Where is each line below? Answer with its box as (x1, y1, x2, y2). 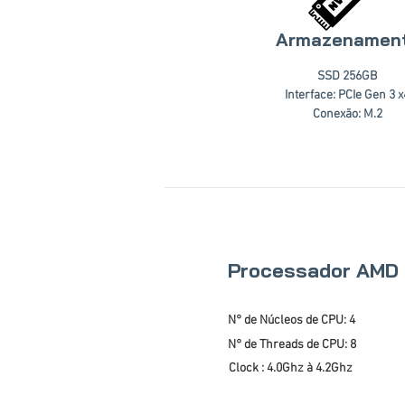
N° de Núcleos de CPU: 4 (228, 313, 355, 328)
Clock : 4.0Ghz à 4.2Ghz (229, 361, 353, 376)
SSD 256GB (317, 69, 377, 84)
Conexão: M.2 (312, 107, 382, 122)
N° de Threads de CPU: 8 (228, 337, 356, 353)
